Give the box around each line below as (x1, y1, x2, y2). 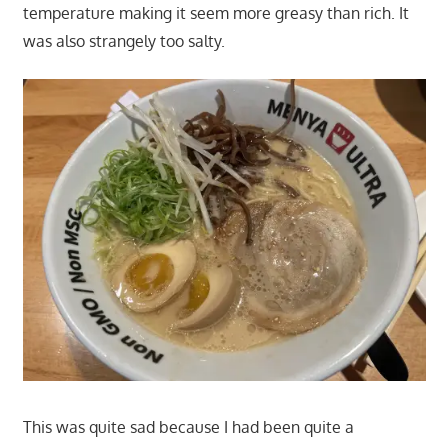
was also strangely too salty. (22, 30, 225, 51)
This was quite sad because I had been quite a (22, 416, 354, 437)
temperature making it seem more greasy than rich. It (22, 2, 409, 23)
